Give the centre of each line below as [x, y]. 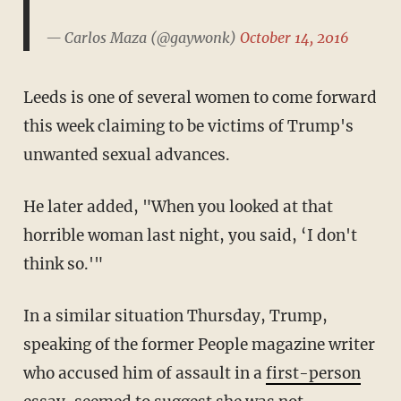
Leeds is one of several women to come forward [200, 97]
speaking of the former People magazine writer [199, 344]
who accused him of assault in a [144, 373]
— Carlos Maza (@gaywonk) [142, 38]
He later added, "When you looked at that [178, 206]
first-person [313, 373]
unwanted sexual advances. [126, 154]
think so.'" [63, 264]
